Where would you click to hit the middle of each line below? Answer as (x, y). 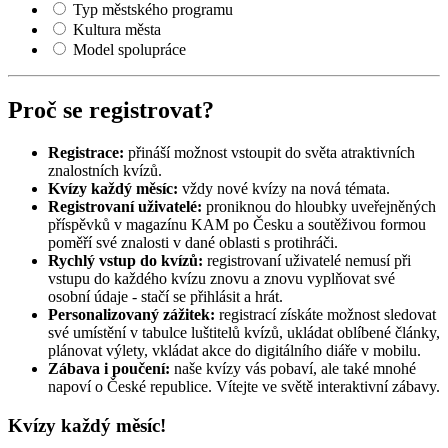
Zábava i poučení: (109, 369)
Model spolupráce (129, 50)
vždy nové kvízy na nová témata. (284, 189)
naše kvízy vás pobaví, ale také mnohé (293, 369)
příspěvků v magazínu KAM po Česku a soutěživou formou (237, 225)
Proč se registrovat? (111, 110)
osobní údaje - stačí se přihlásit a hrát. (165, 297)
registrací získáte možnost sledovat (325, 315)
